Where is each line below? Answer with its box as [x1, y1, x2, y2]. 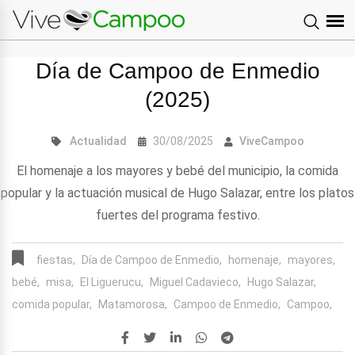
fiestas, [36, 253, 75, 266]
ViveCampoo [239, 134, 304, 147]
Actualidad [69, 134, 127, 147]
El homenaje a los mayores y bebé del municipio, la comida [17, 162, 338, 178]
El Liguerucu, [80, 275, 143, 288]
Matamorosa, [98, 297, 167, 311]
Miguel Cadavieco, [150, 275, 241, 288]
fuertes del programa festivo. [95, 207, 260, 223]
